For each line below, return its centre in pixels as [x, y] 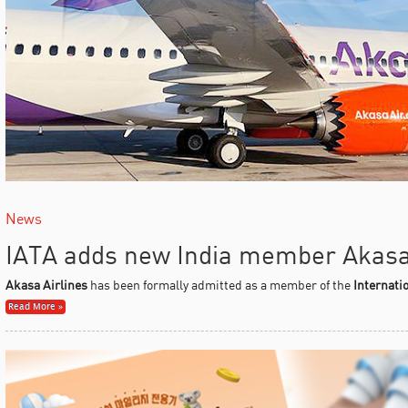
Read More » [35, 306]
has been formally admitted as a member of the [220, 284]
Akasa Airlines [46, 284]
